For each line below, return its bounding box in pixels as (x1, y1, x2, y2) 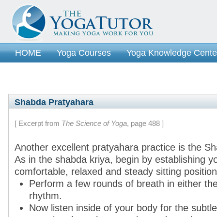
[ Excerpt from (15, 119, 62, 127)
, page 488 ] (127, 119, 164, 127)
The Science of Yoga (62, 119, 127, 127)
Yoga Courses (57, 48, 111, 58)
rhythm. (29, 190, 62, 201)
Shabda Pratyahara (15, 97, 93, 107)
